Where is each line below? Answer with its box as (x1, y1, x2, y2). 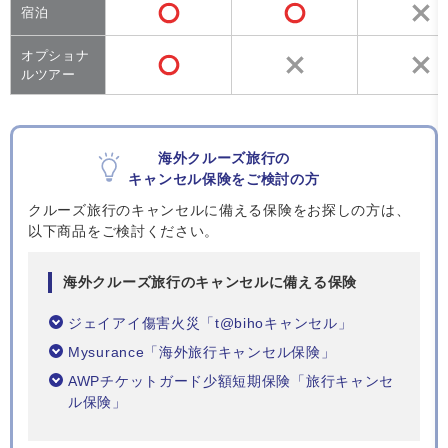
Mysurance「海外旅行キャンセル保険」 (68, 344, 336, 361)
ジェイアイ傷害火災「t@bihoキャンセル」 (68, 315, 353, 332)
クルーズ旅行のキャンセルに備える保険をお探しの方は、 (28, 202, 411, 219)
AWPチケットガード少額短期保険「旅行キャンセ (68, 373, 395, 390)
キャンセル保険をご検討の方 (128, 171, 320, 188)
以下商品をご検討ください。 (28, 223, 220, 240)
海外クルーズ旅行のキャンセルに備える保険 (63, 274, 357, 291)
